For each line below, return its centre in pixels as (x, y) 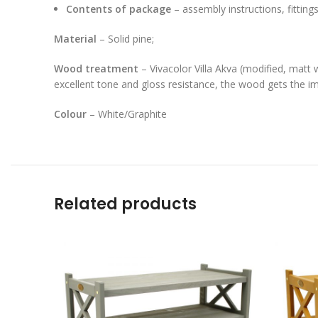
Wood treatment (96, 68)
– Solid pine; (127, 38)
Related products (125, 204)
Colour (70, 114)
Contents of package (119, 9)
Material (77, 38)
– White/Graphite (127, 114)
